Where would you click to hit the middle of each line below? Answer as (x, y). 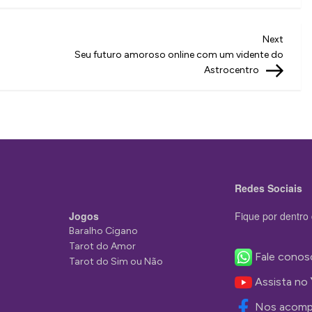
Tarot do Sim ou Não (116, 261)
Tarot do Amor (102, 246)
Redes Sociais (268, 188)
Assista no (282, 281)
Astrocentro (232, 70)
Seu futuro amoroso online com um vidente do (179, 54)
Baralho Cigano (103, 231)
